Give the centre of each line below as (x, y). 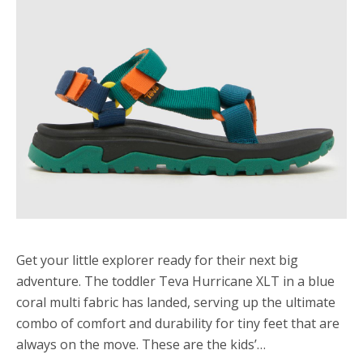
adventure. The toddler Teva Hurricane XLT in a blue (175, 281)
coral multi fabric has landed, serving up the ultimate (176, 302)
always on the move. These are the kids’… (141, 344)
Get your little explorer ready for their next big (157, 260)
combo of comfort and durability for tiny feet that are (178, 323)
